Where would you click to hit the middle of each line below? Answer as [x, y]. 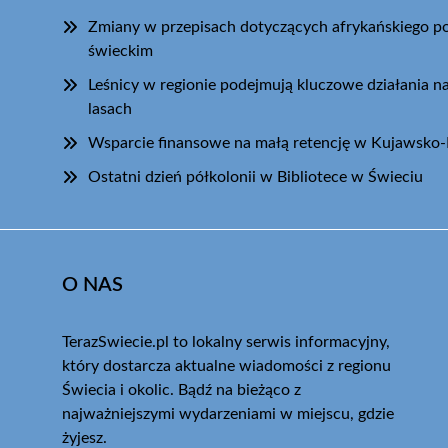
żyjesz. [84, 437]
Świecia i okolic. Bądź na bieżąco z [181, 389]
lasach [110, 108]
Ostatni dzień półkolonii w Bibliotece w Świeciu [255, 176]
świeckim [120, 50]
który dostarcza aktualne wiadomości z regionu [226, 365]
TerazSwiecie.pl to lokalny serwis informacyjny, [226, 341]
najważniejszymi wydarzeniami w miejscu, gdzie [228, 413]
